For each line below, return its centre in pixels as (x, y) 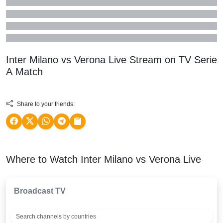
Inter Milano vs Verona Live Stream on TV (100, 59)
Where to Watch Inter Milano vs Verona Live (104, 159)
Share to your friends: (46, 104)
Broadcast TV (40, 191)
